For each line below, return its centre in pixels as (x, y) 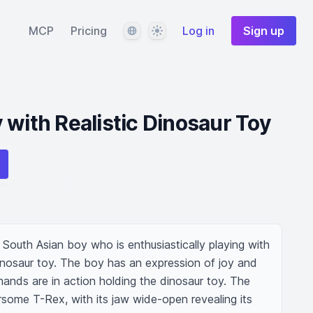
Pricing (89, 31)
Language (148, 30)
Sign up (264, 31)
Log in (198, 31)
